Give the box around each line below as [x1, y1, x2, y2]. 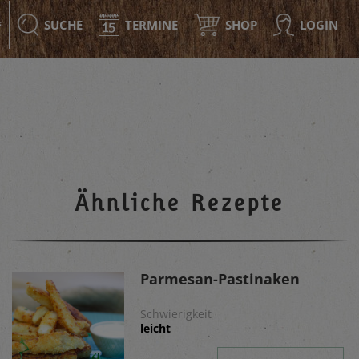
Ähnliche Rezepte [75, 188, 284, 216]
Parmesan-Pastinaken [140, 269, 300, 288]
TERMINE [125, 17, 178, 33]
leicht [140, 321, 171, 336]
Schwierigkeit [140, 306, 212, 321]
